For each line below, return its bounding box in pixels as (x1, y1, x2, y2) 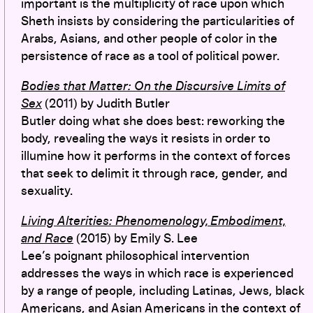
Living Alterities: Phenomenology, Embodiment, (21, 214, 286, 228)
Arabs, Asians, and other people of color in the (21, 32, 277, 45)
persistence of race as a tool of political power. (21, 50, 279, 63)
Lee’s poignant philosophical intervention (21, 249, 249, 263)
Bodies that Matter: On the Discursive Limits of (21, 80, 285, 93)
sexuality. (21, 184, 73, 198)
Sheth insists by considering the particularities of (21, 15, 294, 28)
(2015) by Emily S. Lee (73, 232, 198, 245)
